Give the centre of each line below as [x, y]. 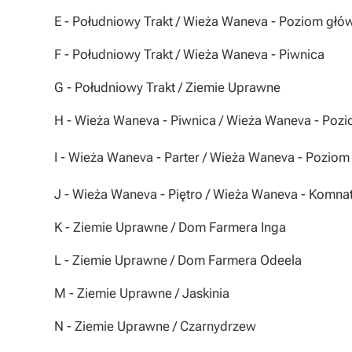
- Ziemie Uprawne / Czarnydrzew [161, 326]
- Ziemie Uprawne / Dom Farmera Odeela [183, 260]
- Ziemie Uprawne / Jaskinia [149, 293]
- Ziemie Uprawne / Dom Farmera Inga [176, 227]
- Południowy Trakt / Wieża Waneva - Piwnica [194, 54]
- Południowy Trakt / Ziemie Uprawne [174, 87]
